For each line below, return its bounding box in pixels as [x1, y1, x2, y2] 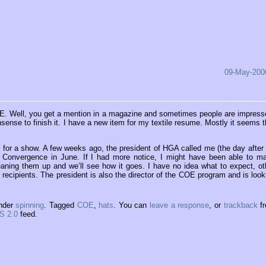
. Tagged [44, 200, 77, 210]
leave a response [150, 200, 210, 210]
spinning [15, 200, 45, 210]
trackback [223, 200, 258, 210]
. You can [113, 200, 150, 210]
